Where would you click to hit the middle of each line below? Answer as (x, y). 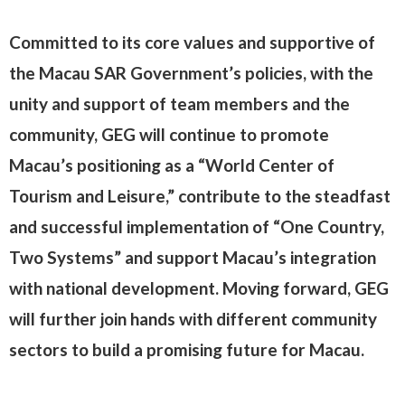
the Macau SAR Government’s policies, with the (191, 73)
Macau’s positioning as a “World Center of (172, 165)
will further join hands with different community (193, 319)
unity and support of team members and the (179, 104)
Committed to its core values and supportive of (192, 42)
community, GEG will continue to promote (169, 134)
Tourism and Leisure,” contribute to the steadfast (200, 196)
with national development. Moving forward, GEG (199, 288)
